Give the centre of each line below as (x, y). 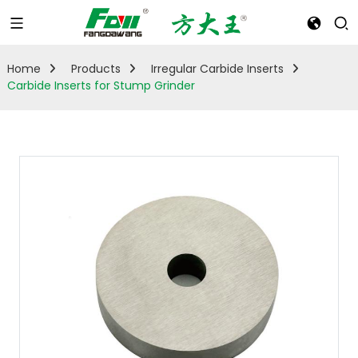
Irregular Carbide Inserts (217, 69)
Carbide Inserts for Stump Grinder (101, 86)
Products (95, 69)
